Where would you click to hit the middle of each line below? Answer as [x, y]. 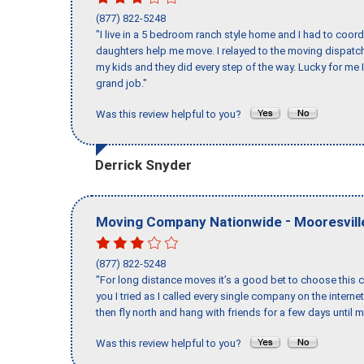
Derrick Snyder [143, 165]
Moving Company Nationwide [189, 221]
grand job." [121, 84]
